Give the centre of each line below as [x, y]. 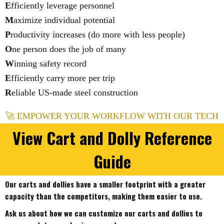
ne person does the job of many [69, 49]
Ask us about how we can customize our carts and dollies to [104, 213]
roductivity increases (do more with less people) [98, 34]
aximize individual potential [64, 20]
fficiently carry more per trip [63, 78]
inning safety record [50, 63]
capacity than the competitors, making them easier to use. [103, 196]
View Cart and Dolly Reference [112, 138]
